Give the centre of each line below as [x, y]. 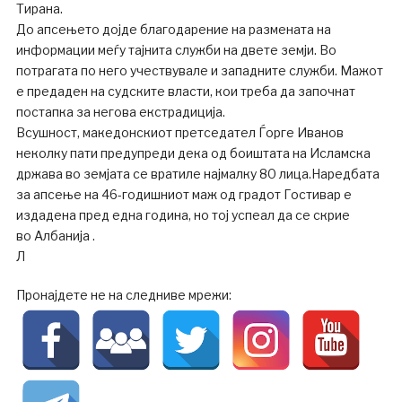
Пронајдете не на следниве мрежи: [123, 295]
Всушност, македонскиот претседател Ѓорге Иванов [179, 133]
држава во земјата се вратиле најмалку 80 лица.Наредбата [197, 174]
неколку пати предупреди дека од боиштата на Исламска [193, 153]
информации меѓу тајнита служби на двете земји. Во [176, 50]
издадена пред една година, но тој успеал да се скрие [183, 215]
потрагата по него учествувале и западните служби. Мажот [199, 71]
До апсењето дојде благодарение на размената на [173, 30]
